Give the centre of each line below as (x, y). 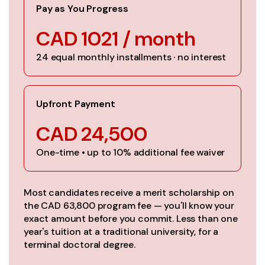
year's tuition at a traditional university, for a (121, 231)
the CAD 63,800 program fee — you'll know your (129, 205)
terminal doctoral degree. (80, 244)
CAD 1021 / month (116, 38)
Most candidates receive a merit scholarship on (129, 192)
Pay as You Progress (82, 8)
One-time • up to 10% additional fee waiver (131, 152)
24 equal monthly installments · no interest (131, 57)
